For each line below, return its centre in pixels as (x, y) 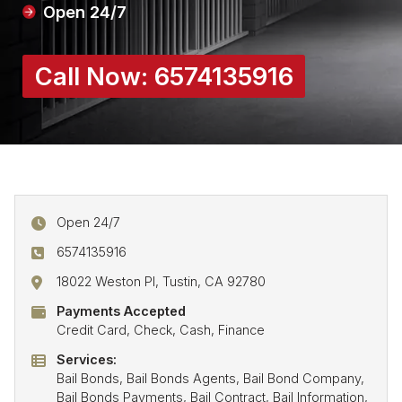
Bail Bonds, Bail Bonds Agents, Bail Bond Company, (211, 378)
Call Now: (94, 77)
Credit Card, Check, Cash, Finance (161, 329)
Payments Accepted (122, 310)
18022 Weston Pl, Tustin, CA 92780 (162, 281)
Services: (87, 359)
